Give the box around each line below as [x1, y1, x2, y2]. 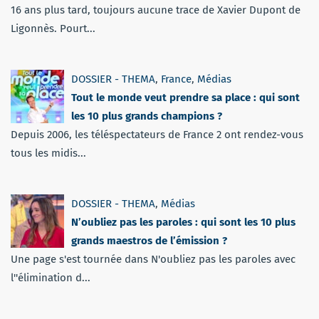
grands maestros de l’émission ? [71, 234, 227, 247]
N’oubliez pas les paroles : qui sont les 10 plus [71, 215, 296, 229]
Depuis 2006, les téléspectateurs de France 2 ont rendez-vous [11, 127, 303, 141]
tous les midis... [11, 146, 86, 159]
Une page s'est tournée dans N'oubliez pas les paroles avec [11, 252, 296, 266]
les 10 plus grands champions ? [71, 109, 222, 122]
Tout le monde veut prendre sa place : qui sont [71, 90, 300, 104]
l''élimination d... [11, 271, 90, 284]
